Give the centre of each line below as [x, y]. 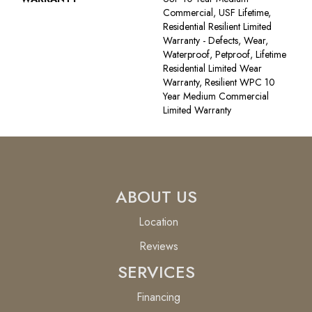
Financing [158, 297]
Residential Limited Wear [212, 68]
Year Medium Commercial [216, 96]
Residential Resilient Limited [217, 26]
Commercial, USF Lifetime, [217, 12]
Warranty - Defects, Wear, [216, 40]
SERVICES [156, 272]
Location [158, 221]
